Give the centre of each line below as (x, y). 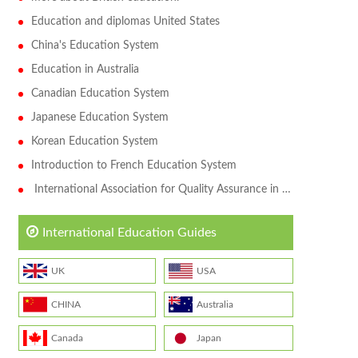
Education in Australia (85, 70)
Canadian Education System (100, 93)
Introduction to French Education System (133, 165)
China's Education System (95, 46)
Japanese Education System (99, 117)
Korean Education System (94, 141)
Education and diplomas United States (125, 22)
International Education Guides (129, 233)
